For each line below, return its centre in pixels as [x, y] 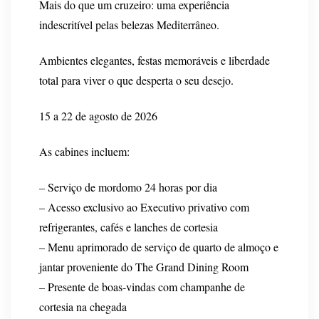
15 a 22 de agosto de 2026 [98, 115]
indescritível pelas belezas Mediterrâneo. [129, 24]
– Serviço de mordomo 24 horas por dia [128, 187]
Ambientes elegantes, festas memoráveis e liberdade [155, 60]
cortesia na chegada [83, 306]
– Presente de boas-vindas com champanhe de [142, 286]
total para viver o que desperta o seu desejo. [136, 80]
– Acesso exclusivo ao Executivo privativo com [144, 206]
